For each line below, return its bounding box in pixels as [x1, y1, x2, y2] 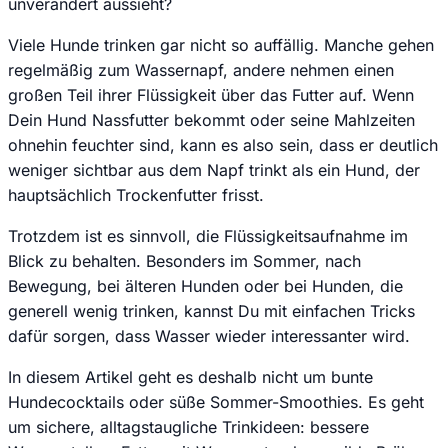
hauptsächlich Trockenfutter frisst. [8, 184, 264, 205]
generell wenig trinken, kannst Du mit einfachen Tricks [8, 300, 415, 321]
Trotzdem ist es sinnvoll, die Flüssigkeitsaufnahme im [8, 225, 408, 246]
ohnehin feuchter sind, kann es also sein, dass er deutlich [8, 134, 438, 155]
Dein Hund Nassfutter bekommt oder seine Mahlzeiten [8, 109, 415, 130]
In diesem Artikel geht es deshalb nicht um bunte [8, 366, 373, 387]
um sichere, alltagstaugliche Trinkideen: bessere [8, 416, 369, 437]
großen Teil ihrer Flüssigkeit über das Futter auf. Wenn [8, 84, 414, 105]
